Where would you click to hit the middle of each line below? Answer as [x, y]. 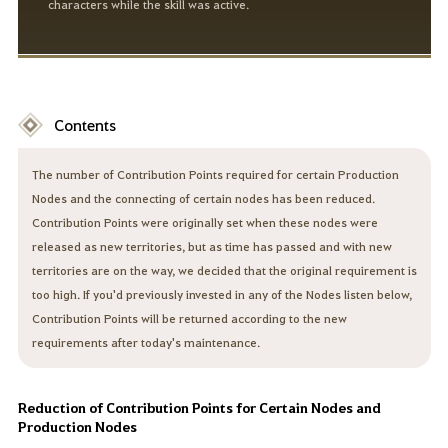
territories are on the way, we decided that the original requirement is [224, 270]
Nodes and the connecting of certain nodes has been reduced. [203, 198]
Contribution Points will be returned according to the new [189, 318]
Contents [84, 125]
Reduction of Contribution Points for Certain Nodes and [199, 408]
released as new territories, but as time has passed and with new [211, 246]
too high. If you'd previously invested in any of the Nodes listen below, [221, 294]
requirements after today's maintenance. [145, 342]
